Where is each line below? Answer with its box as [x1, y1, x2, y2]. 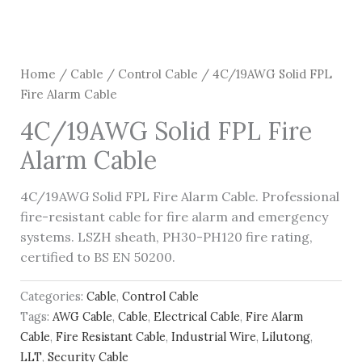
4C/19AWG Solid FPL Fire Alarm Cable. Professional [19, 187, 339, 204]
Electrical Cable [153, 309, 240, 325]
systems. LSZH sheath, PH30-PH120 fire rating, [19, 228, 313, 245]
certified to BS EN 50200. [19, 248, 175, 265]
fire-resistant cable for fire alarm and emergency [19, 208, 328, 225]
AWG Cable [52, 309, 112, 325]
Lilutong [261, 330, 310, 345]
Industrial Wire [170, 330, 256, 345]
